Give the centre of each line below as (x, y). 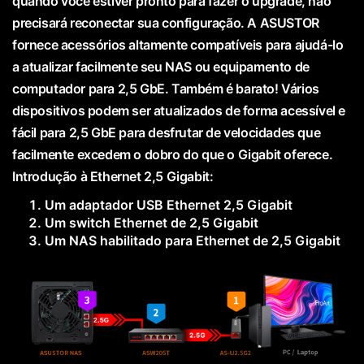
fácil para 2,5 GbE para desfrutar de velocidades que (167, 133)
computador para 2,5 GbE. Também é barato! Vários (166, 89)
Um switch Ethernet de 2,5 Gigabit (152, 223)
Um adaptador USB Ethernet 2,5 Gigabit (169, 205)
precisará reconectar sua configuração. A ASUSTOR (166, 23)
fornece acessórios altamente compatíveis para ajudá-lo (178, 45)
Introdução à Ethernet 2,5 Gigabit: (113, 177)
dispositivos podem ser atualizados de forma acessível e (179, 111)
